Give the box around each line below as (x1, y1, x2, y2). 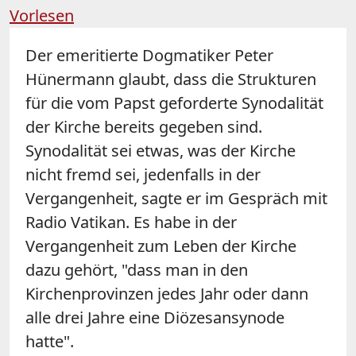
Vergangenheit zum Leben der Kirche (25, 234, 296, 257)
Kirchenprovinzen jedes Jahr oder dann (25, 282, 308, 304)
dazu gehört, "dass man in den (25, 258, 248, 281)
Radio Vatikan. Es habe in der (25, 211, 237, 233)
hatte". (25, 330, 74, 352)
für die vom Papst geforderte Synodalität (25, 91, 323, 114)
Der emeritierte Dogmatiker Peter (25, 44, 273, 66)
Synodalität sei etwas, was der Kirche (25, 139, 296, 161)
